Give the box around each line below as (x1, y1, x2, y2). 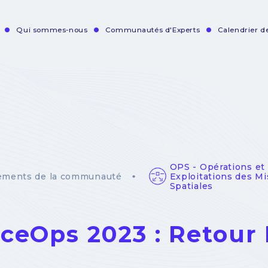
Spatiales (169, 180, 213, 191)
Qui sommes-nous (16, 26, 88, 35)
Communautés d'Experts (105, 26, 200, 35)
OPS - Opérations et (169, 161, 265, 172)
